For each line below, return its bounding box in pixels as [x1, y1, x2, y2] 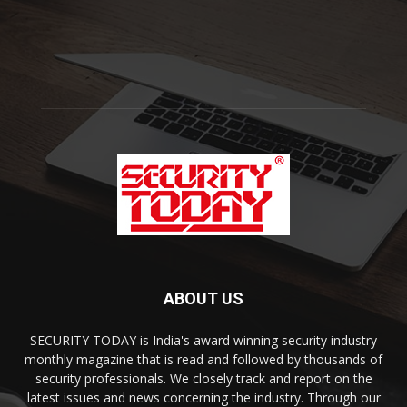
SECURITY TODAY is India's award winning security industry [30, 332, 377, 350]
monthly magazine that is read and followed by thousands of [25, 351, 382, 369]
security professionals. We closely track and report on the [35, 370, 372, 388]
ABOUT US [164, 289, 243, 309]
